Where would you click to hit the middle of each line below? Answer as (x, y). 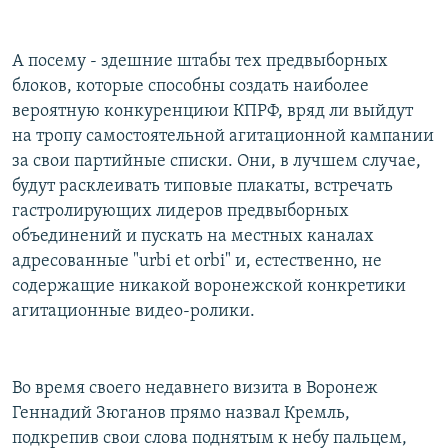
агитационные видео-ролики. (133, 311)
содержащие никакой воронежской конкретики (209, 286)
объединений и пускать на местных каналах (193, 236)
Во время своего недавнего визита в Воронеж (195, 388)
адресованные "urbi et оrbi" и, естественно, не (197, 261)
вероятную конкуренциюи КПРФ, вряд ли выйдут (212, 111)
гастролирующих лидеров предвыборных (180, 211)
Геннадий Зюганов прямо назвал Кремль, (181, 413)
